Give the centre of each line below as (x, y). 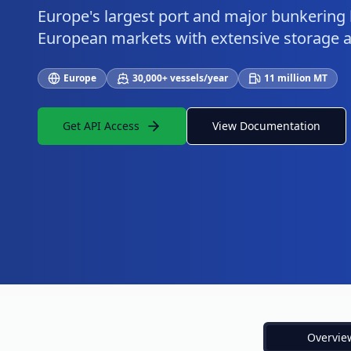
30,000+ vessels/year (180, 78)
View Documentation (266, 126)
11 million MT (296, 78)
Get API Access (101, 126)
